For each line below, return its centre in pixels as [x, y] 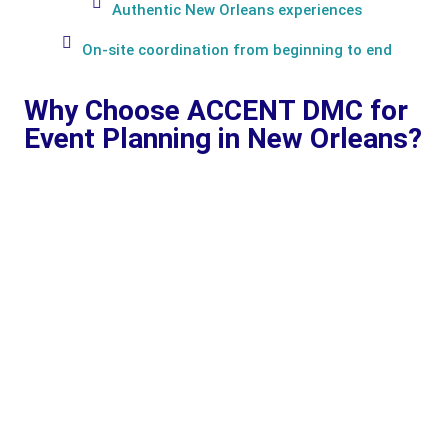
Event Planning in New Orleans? [223, 138]
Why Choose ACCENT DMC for [216, 110]
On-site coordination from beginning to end [236, 49]
